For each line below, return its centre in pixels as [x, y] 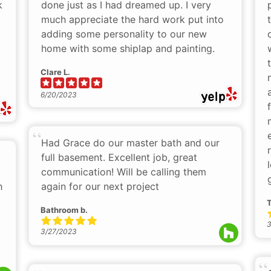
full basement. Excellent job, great [119, 158]
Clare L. [55, 72]
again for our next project [100, 187]
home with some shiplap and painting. [128, 49]
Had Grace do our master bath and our [130, 143]
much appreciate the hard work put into [132, 20]
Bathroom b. [64, 210]
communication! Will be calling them [124, 172]
